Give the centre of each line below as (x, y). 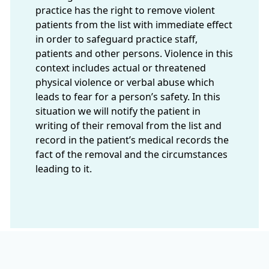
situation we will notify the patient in (118, 111)
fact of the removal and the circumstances (131, 154)
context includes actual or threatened (121, 68)
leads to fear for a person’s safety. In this (128, 97)
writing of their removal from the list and (128, 125)
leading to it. (64, 169)
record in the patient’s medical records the (132, 140)
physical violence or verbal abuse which (125, 82)
